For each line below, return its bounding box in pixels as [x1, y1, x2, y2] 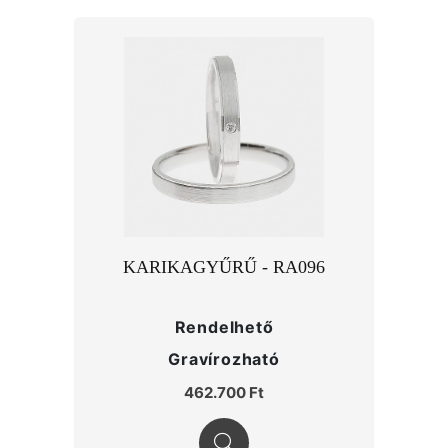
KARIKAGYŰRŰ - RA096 [123, 257, 325, 277]
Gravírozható [168, 349, 280, 369]
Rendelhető [174, 317, 274, 337]
